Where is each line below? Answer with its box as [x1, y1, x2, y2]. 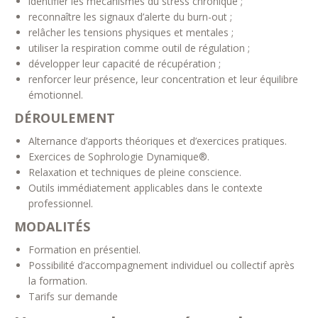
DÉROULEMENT [14, 109, 115, 126]
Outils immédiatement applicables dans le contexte [28, 181, 263, 194]
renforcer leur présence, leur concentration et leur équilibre [28, 72, 298, 86]
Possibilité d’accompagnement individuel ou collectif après [28, 258, 295, 272]
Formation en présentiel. [28, 243, 141, 256]
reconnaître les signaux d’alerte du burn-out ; [28, 10, 232, 23]
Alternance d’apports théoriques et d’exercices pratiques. [28, 134, 287, 148]
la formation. [28, 274, 87, 287]
